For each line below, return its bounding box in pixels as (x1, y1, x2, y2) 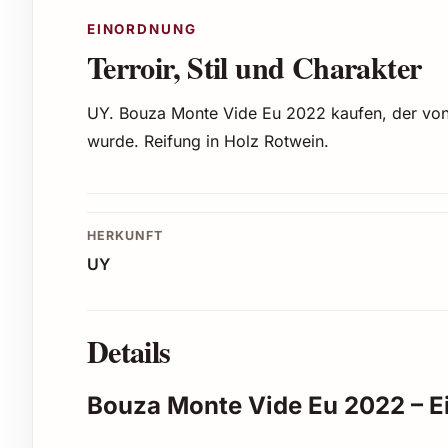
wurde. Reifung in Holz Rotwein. (86, 131, 329, 152)
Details (86, 329, 171, 374)
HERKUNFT (86, 228, 163, 244)
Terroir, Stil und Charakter (86, 45, 422, 90)
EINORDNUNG (86, 21, 197, 38)
